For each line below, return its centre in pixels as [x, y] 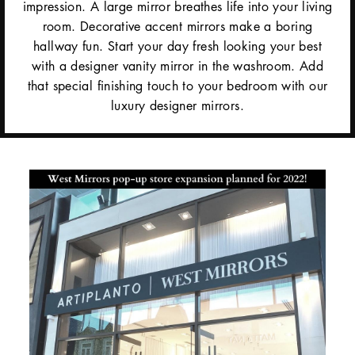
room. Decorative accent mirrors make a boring [177, 26]
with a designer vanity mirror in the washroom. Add [177, 65]
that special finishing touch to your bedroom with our [177, 85]
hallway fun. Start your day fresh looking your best [177, 46]
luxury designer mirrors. [177, 105]
